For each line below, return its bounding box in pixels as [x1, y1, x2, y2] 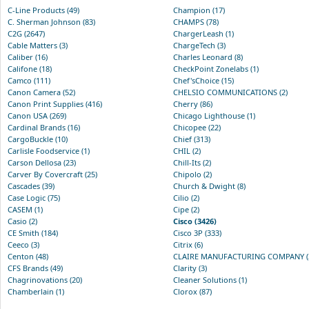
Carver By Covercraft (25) [8, 168, 97, 179]
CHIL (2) [173, 145, 201, 156]
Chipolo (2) [173, 168, 212, 179]
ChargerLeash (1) [173, 28, 234, 39]
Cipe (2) [173, 203, 199, 215]
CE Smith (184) [8, 227, 58, 238]
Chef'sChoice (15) [173, 74, 234, 86]
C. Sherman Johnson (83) [8, 16, 95, 27]
